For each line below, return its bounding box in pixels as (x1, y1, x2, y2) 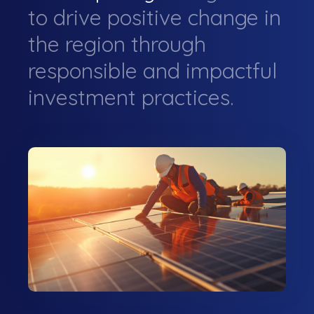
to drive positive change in (28, 4, 281, 32)
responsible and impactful (28, 57, 277, 85)
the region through (28, 31, 206, 58)
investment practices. (28, 84, 233, 111)
